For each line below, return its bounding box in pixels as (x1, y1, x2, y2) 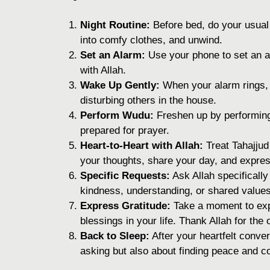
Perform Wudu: (80, 110, 154, 122)
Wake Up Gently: (80, 80, 160, 92)
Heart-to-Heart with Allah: (80, 140, 203, 152)
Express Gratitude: (80, 200, 171, 212)
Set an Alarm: (80, 49, 145, 61)
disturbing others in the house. (80, 95, 216, 107)
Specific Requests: (80, 170, 170, 182)
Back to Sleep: (80, 230, 149, 242)
